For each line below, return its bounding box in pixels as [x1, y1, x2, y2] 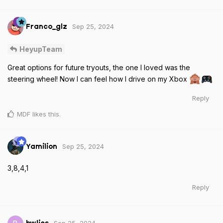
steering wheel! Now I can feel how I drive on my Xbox [7, 75, 189, 84]
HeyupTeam [19, 45, 62, 54]
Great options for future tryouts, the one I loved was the [7, 63, 190, 72]
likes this [30, 110, 59, 118]
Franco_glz [26, 23, 67, 31]
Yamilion [26, 143, 57, 151]
